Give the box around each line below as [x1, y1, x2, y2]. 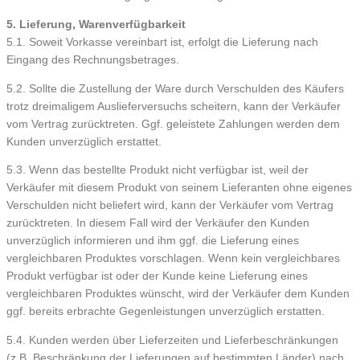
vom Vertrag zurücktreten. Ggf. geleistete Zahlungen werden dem [6, 117, 340, 130]
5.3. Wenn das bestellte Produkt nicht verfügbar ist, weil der [6, 164, 309, 177]
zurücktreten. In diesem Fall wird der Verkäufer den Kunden [6, 217, 309, 230]
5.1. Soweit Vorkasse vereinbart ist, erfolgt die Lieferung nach [6, 36, 318, 49]
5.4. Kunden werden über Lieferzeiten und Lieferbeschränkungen [6, 334, 338, 347]
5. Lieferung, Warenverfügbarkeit [6, 18, 186, 31]
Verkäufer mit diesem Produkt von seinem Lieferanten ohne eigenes [6, 182, 352, 194]
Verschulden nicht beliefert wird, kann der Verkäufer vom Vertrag [6, 199, 333, 212]
